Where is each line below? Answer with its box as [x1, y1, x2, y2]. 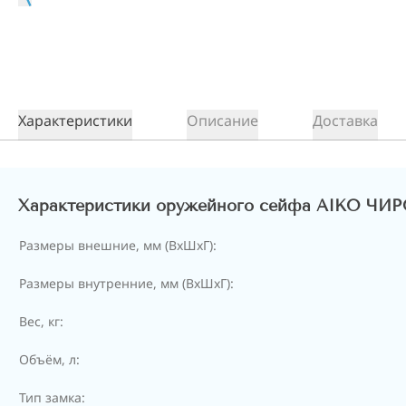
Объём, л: [19, 351, 80, 368]
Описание [187, 111, 258, 130]
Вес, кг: [19, 313, 63, 330]
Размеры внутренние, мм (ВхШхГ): [19, 275, 234, 292]
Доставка [313, 111, 378, 130]
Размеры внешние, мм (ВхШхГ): [19, 237, 217, 254]
